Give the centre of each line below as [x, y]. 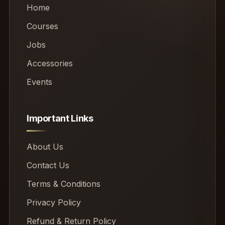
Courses [42, 26]
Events [39, 82]
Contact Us [48, 165]
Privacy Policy [53, 203]
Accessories [49, 64]
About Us [45, 147]
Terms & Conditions [63, 184]
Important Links [60, 119]
